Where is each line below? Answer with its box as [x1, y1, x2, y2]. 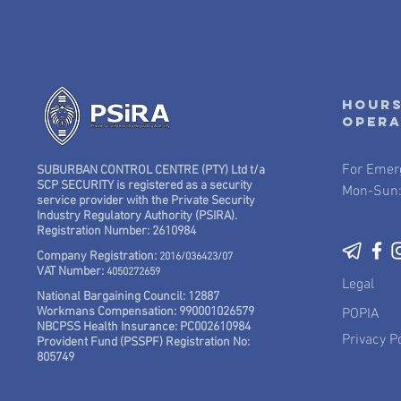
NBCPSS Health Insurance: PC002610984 [36, 320, 251, 335]
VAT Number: [36, 264, 107, 279]
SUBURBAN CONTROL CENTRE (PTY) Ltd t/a [36, 163, 265, 178]
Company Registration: [36, 249, 159, 264]
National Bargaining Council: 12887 [36, 289, 219, 304]
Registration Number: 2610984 [36, 224, 196, 239]
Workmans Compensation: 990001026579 [36, 304, 254, 320]
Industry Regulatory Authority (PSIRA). [36, 209, 237, 224]
